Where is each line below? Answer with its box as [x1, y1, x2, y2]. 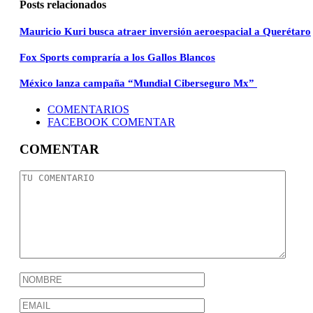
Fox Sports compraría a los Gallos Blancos [20, 52, 215, 64]
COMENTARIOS [48, 103, 129, 116]
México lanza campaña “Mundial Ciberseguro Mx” [20, 78, 257, 89]
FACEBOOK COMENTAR [48, 116, 175, 129]
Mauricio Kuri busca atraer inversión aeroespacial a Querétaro [20, 26, 311, 38]
